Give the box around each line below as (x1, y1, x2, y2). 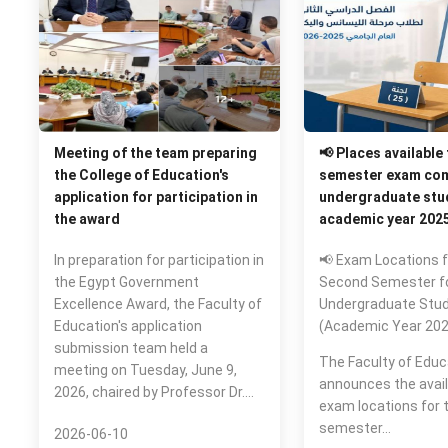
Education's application (53, 318, 202, 334)
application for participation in (53, 189, 258, 205)
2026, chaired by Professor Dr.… (53, 384, 254, 400)
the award (53, 211, 120, 227)
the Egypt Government (53, 274, 199, 290)
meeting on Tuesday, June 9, (53, 362, 237, 378)
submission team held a (53, 340, 208, 356)
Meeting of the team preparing (53, 145, 257, 161)
